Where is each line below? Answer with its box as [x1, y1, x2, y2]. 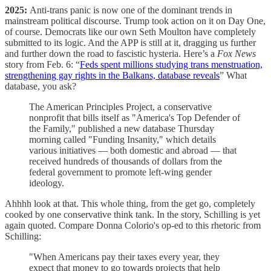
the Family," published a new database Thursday [29, 123, 214, 134]
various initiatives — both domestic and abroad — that [29, 145, 237, 155]
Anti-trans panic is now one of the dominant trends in [30, 4, 232, 15]
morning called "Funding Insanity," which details [29, 134, 216, 145]
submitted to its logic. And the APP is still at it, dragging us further [5, 37, 256, 48]
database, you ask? [5, 80, 76, 91]
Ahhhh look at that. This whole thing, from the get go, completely [5, 198, 255, 209]
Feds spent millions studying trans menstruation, [80, 59, 263, 70]
